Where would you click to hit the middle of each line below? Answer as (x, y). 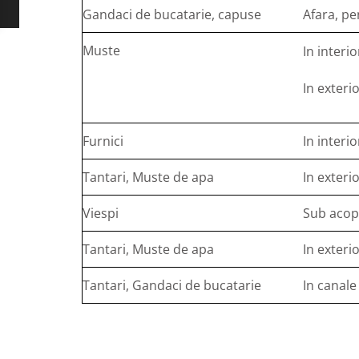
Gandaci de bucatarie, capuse (172, 15)
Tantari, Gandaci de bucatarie (172, 286)
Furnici (103, 141)
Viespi (101, 214)
